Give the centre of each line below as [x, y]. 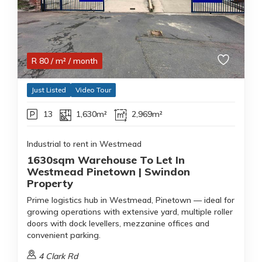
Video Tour [93, 90]
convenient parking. [64, 235]
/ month [83, 61]
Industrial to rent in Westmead [84, 144]
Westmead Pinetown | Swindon [108, 172]
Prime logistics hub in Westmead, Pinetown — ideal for [131, 200]
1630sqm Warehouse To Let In [106, 160]
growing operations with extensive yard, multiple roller [130, 212]
